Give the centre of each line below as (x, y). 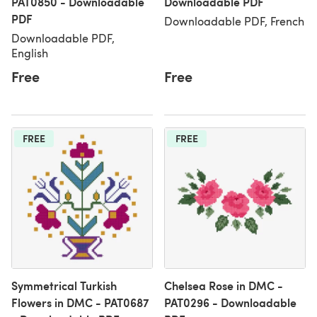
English (30, 53)
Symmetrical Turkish (64, 286)
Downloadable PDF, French (234, 21)
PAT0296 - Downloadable (230, 302)
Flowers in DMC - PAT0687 (80, 302)
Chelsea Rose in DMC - (224, 286)
